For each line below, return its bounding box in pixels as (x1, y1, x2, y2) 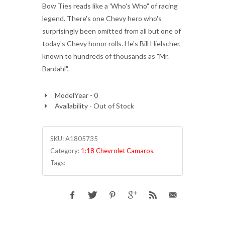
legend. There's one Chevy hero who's (42, 14, 162, 23)
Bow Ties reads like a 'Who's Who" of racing (42, 2, 178, 10)
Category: (50, 147, 81, 155)
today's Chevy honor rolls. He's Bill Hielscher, (42, 39, 181, 48)
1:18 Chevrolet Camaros (81, 147, 153, 155)
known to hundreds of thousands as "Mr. (42, 52, 169, 60)
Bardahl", (42, 64, 69, 73)
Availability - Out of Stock (54, 101, 134, 110)
